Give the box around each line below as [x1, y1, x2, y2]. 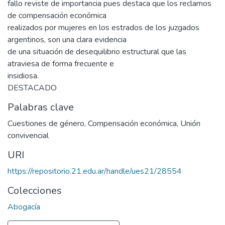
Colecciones [8, 184, 62, 198]
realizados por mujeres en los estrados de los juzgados [8, 22, 199, 34]
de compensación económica [8, 10, 106, 22]
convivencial [8, 130, 49, 142]
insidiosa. [8, 70, 39, 82]
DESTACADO [8, 82, 57, 94]
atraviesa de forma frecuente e [8, 58, 114, 70]
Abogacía [8, 201, 40, 213]
